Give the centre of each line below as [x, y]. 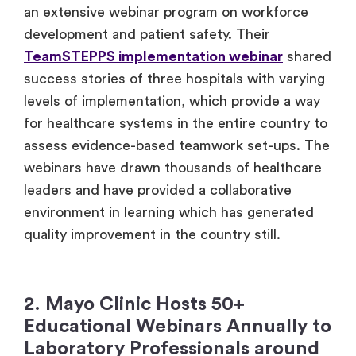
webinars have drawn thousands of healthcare [173, 168]
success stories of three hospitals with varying [174, 79]
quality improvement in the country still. [152, 235]
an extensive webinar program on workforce [166, 12]
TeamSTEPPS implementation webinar [153, 57]
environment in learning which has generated [169, 213]
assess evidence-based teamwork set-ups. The [177, 146]
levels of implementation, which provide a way [172, 101]
